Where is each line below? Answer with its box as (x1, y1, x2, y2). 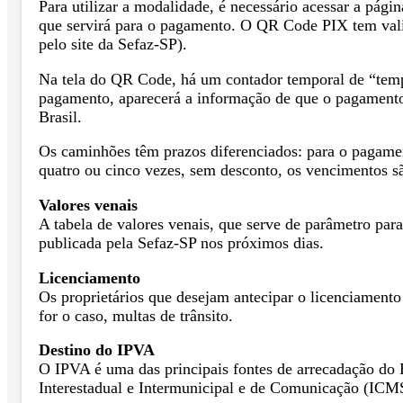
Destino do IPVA (39, 341, 155, 360)
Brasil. (39, 107, 82, 126)
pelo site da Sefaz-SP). (39, 35, 187, 54)
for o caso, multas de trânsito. (39, 306, 233, 325)
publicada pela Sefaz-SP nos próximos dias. (39, 233, 324, 252)
